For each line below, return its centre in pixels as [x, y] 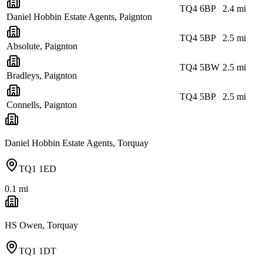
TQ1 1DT [38, 251]
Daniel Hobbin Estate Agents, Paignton [79, 16]
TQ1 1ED [38, 168]
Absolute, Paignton [42, 46]
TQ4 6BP [198, 8]
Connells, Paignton [42, 104]
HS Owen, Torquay [41, 225]
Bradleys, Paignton [42, 75]
